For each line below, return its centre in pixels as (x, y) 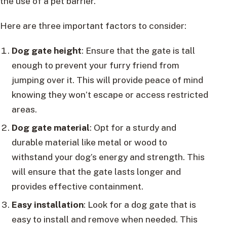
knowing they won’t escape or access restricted (110, 94)
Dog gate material (50, 127)
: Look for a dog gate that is (140, 204)
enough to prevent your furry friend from (95, 65)
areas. (24, 109)
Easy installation (47, 204)
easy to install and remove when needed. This (104, 219)
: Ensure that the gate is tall (138, 50)
